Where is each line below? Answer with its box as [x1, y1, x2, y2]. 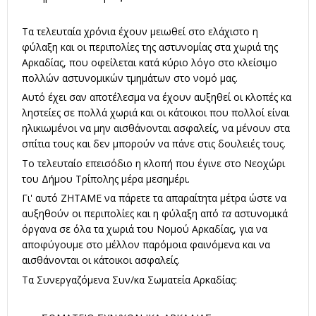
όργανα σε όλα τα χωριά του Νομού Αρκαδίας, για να [22, 222, 267, 236]
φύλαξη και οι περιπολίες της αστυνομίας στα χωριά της [22, 39, 278, 54]
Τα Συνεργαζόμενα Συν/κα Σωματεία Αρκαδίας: [22, 272, 237, 286]
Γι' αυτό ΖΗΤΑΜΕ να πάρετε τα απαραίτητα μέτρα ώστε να [22, 191, 286, 205]
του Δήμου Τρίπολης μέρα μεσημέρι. [22, 171, 190, 186]
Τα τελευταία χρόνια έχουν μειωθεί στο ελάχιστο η [22, 24, 258, 38]
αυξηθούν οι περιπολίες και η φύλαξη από [22, 207, 221, 221]
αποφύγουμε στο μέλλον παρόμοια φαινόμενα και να [22, 238, 270, 252]
